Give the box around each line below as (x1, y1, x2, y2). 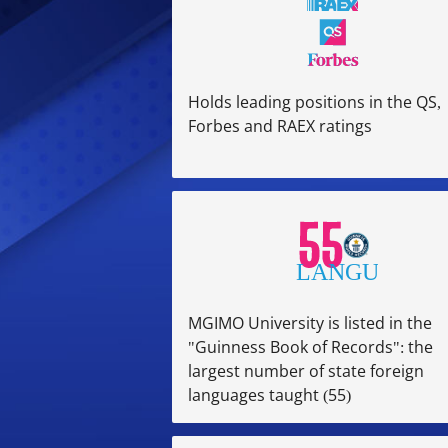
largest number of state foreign (188, 359, 424, 382)
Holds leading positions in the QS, (188, 90, 441, 113)
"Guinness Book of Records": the (188, 335, 433, 358)
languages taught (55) (188, 383, 351, 406)
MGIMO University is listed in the (188, 311, 432, 334)
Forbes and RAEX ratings (188, 114, 372, 137)
